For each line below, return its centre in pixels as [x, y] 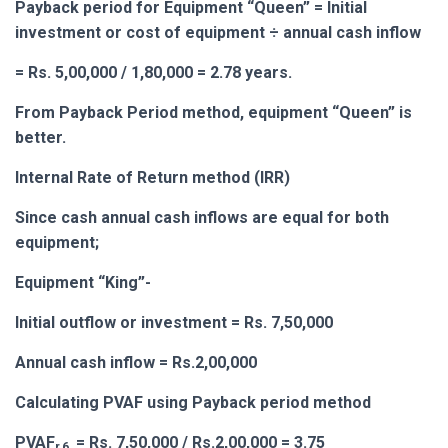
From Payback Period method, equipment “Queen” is [213, 112]
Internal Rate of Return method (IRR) [152, 177]
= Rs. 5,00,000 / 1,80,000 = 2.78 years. [153, 72]
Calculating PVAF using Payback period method [193, 402]
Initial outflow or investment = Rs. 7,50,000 [174, 322]
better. [40, 137]
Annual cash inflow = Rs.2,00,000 [136, 362]
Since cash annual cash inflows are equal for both [202, 217]
